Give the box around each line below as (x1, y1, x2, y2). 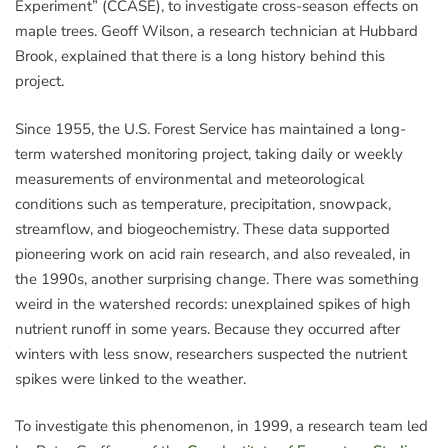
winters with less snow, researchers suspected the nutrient (15, 343, 407, 364)
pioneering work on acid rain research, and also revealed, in (15, 243, 411, 264)
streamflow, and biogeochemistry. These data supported (15, 218, 390, 239)
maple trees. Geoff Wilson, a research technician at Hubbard (15, 21, 418, 42)
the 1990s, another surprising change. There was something (15, 268, 419, 289)
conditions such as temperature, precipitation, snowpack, (15, 193, 391, 214)
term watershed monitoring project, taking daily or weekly (15, 143, 403, 164)
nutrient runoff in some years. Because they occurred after (15, 318, 400, 339)
